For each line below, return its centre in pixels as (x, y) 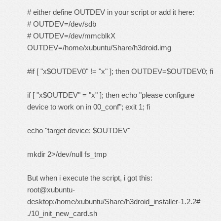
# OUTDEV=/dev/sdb (62, 24)
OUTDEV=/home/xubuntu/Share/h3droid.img (99, 48)
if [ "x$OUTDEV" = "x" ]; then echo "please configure (111, 95)
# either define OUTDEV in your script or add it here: (111, 12)
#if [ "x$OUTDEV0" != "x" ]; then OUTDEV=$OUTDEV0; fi (120, 71)
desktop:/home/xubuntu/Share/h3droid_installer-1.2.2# (114, 202)
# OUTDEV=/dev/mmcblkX (71, 36)
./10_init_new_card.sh (62, 213)
